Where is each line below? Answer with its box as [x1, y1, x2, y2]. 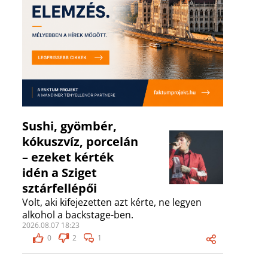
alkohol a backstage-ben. [22, 208, 133, 222]
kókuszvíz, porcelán [22, 133, 138, 150]
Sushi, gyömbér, [22, 118, 117, 135]
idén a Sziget [22, 165, 97, 181]
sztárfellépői [22, 180, 97, 197]
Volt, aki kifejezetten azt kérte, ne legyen [22, 196, 202, 209]
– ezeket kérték [22, 149, 114, 166]
